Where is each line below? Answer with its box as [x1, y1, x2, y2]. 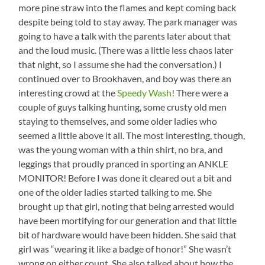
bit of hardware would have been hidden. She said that [18, 228, 237, 240]
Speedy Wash [117, 86, 172, 98]
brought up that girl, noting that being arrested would [18, 200, 235, 212]
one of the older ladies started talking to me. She [18, 186, 212, 198]
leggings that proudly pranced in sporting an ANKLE [18, 157, 229, 169]
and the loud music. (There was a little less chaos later [18, 44, 234, 56]
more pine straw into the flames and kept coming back [18, 1, 237, 13]
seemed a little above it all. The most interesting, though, [18, 129, 245, 141]
